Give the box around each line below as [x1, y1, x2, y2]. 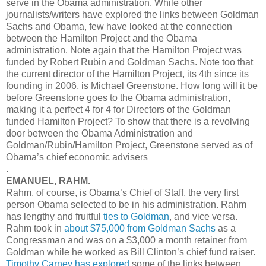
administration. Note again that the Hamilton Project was [6, 45, 242, 55]
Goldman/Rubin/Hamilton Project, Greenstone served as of [6, 140, 252, 150]
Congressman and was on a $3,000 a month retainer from [6, 235, 247, 245]
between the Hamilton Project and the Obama [6, 33, 197, 43]
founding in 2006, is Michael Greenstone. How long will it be [6, 80, 258, 91]
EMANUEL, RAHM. [6, 175, 90, 186]
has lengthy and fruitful [6, 211, 103, 221]
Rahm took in [6, 223, 64, 233]
